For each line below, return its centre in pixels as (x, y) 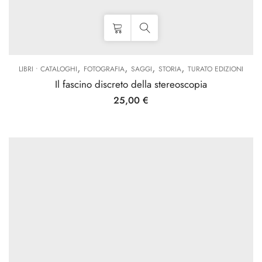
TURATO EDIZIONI (216, 69)
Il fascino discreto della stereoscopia (131, 84)
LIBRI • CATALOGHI (48, 69)
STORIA (170, 69)
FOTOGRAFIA (104, 69)
